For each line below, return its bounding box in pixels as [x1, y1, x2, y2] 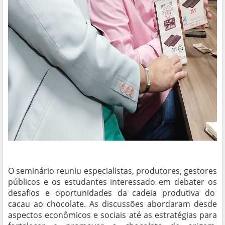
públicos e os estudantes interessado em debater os [8, 176, 217, 188]
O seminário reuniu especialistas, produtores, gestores [8, 165, 217, 177]
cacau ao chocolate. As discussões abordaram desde [8, 198, 217, 210]
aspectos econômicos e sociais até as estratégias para [8, 209, 217, 221]
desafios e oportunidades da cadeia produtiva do [8, 187, 217, 199]
